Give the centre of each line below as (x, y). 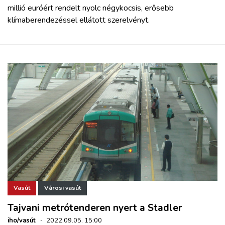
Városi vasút (63, 188)
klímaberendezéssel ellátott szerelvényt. (79, 20)
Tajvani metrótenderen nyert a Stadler (95, 208)
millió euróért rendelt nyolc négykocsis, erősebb (91, 8)
